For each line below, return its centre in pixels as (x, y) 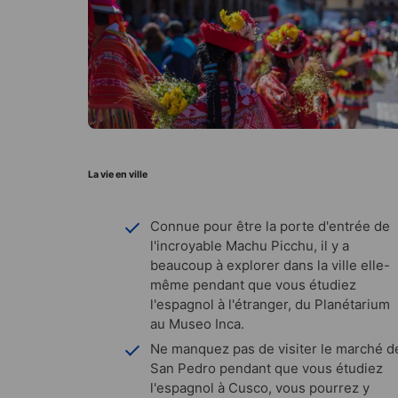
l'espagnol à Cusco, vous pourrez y (260, 387)
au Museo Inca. (199, 323)
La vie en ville (118, 174)
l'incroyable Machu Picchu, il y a (250, 245)
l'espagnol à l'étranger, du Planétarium (270, 304)
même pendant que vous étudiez (253, 284)
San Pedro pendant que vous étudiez (267, 368)
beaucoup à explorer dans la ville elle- (270, 265)
